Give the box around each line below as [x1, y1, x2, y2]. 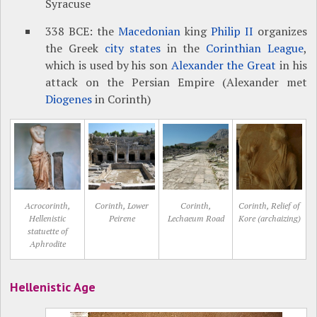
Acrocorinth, [25, 200, 71, 212]
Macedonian [118, 23, 181, 40]
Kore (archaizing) [238, 213, 301, 224]
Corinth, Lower [95, 200, 149, 212]
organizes [253, 23, 307, 40]
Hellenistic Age [10, 279, 96, 296]
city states [104, 40, 161, 57]
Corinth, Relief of [238, 200, 301, 212]
